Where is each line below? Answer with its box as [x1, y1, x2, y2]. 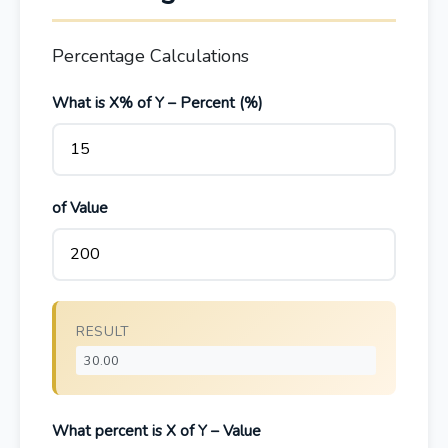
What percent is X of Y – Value [52, 420, 261, 441]
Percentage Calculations [52, 44, 249, 68]
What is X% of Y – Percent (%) [52, 93, 263, 113]
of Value [52, 198, 108, 218]
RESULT [76, 322, 131, 341]
